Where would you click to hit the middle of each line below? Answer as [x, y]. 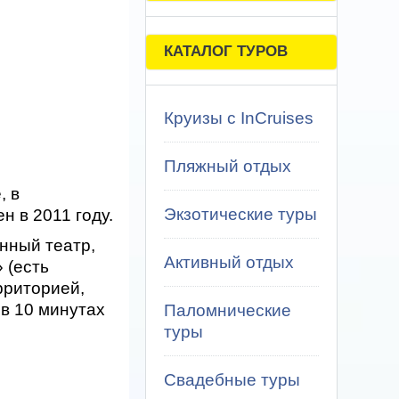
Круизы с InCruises [239, 118]
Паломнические [228, 310]
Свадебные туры [232, 380]
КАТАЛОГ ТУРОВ [226, 51]
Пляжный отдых [228, 166]
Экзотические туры [240, 214]
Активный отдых [229, 262]
